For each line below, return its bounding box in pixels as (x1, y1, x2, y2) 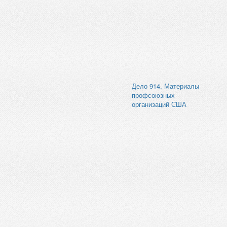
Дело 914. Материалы (132, 81, 199, 91)
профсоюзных (132, 90, 175, 100)
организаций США (132, 99, 186, 109)
